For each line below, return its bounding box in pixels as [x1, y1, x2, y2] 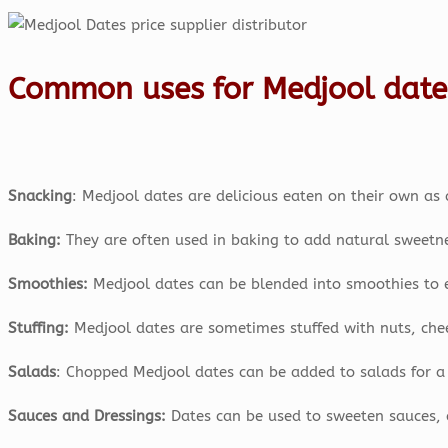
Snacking [8, 187, 72, 206]
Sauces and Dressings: [8, 407, 166, 426]
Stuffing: [8, 319, 69, 338]
